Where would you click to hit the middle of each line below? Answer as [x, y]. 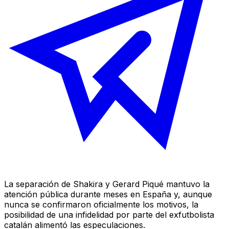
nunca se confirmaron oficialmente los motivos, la [101, 204]
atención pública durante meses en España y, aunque [108, 194]
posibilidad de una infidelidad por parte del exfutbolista [109, 214]
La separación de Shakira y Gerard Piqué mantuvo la [107, 184]
